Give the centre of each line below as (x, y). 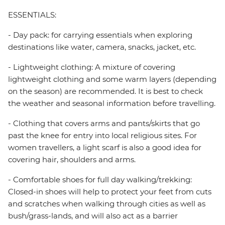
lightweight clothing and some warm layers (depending (112, 79)
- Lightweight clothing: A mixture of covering (92, 67)
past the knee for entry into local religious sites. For (102, 136)
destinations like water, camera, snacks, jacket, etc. (102, 47)
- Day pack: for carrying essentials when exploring (100, 35)
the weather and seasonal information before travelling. (112, 103)
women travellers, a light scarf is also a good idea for (105, 148)
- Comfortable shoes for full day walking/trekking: (100, 180)
